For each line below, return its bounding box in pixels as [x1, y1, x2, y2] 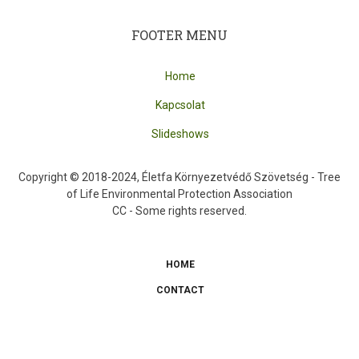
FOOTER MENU [131, 26, 228, 43]
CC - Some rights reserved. [112, 204, 247, 217]
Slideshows [151, 127, 209, 140]
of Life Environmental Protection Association [67, 187, 292, 200]
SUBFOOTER [12, 265, 146, 296]
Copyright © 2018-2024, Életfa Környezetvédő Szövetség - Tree [18, 170, 341, 184]
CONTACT [156, 284, 204, 296]
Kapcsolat [155, 98, 205, 111]
